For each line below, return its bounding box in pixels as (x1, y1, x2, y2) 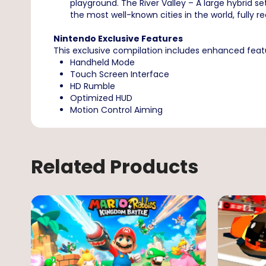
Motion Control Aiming (70, 104, 163, 116)
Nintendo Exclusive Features (53, 33, 183, 45)
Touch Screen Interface (70, 68, 169, 81)
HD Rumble (70, 80, 115, 93)
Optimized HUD (70, 92, 132, 104)
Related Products (31, 153, 198, 180)
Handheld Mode (70, 56, 135, 69)
